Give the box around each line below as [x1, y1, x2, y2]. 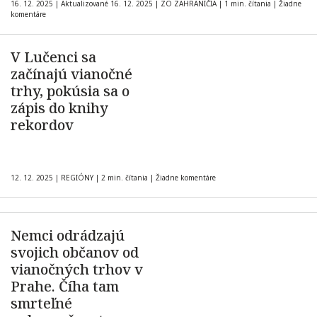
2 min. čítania [99, 173, 150, 183]
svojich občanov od [11, 243, 139, 262]
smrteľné [11, 294, 72, 313]
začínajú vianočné [11, 64, 132, 83]
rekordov [11, 115, 74, 134]
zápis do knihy [11, 98, 108, 117]
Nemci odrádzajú [11, 226, 125, 245]
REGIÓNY [61, 173, 93, 183]
